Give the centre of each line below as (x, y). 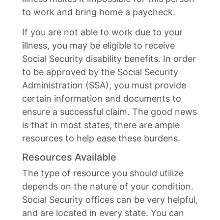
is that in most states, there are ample (101, 125)
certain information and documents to (102, 98)
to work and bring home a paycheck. (99, 12)
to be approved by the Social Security (100, 72)
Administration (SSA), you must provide (104, 85)
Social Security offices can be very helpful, (110, 200)
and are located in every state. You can (103, 213)
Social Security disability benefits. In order (109, 59)
